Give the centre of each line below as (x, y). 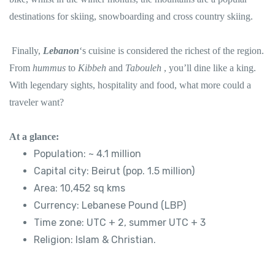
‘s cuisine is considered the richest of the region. (172, 51)
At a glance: (34, 137)
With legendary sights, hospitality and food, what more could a (130, 85)
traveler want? (37, 103)
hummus (50, 68)
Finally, (26, 51)
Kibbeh (93, 68)
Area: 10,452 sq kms (79, 188)
